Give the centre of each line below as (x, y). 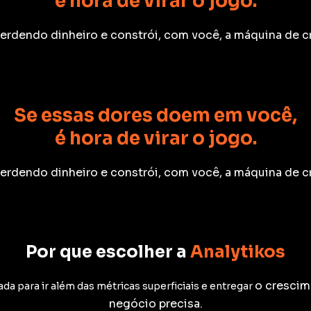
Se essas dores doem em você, (155, 116)
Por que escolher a (108, 252)
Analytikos (238, 252)
